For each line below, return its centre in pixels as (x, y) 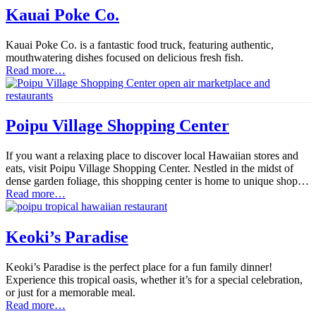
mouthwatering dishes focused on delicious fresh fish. (124, 57)
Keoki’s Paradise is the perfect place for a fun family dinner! (139, 267)
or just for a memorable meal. (71, 293)
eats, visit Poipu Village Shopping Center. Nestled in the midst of (150, 169)
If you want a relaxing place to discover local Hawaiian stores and (152, 156)
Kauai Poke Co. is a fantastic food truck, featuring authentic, (140, 44)
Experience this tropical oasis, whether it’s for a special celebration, (154, 280)
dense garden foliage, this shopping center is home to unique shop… (157, 181)
